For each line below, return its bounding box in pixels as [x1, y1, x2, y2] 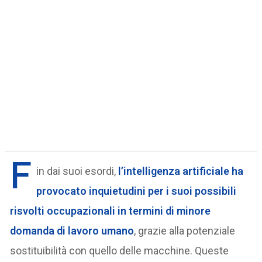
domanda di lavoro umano [10, 224, 135, 237]
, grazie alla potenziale [134, 224, 236, 237]
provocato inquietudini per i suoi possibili [36, 184, 237, 197]
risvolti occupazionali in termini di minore [10, 204, 211, 217]
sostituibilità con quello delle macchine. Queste [10, 244, 229, 257]
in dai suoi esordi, [36, 164, 116, 177]
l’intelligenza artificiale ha [116, 164, 244, 177]
